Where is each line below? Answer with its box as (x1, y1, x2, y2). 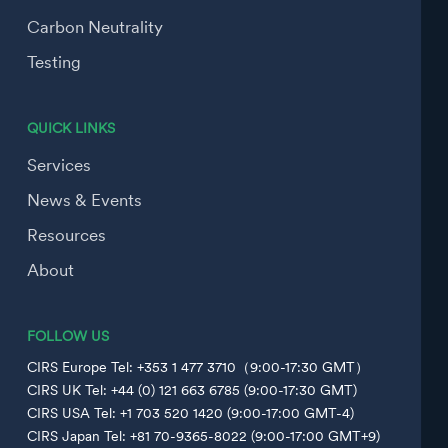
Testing (26, 52, 81, 74)
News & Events (26, 190, 142, 212)
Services (26, 155, 91, 177)
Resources (26, 225, 106, 247)
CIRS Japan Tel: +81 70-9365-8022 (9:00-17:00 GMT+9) (26, 426, 380, 445)
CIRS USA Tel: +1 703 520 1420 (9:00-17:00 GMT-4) (26, 403, 354, 422)
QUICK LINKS (26, 119, 115, 138)
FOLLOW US (26, 327, 109, 346)
